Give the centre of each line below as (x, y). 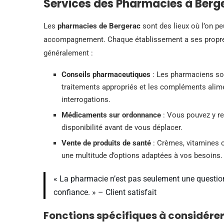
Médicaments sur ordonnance (111, 115)
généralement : (68, 53)
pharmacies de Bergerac (99, 26)
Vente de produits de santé (106, 143)
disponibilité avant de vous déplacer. (122, 127)
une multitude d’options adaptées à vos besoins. (142, 155)
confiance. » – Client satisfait (105, 192)
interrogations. (86, 99)
